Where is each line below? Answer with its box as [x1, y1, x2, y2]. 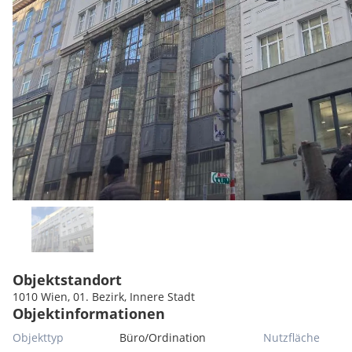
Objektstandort [13, 270, 122, 289]
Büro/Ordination [119, 330, 207, 345]
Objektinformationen [13, 304, 165, 323]
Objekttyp [13, 330, 64, 345]
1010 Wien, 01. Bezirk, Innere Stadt [13, 289, 195, 304]
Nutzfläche [263, 330, 320, 345]
